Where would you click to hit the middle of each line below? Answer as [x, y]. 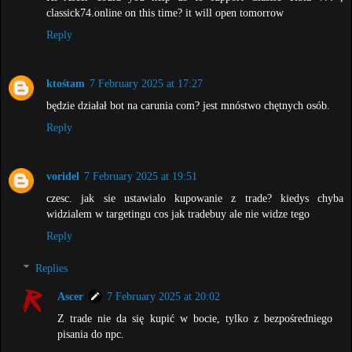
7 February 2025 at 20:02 [164, 297]
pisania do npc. [91, 334]
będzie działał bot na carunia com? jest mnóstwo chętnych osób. [188, 105]
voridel [63, 176]
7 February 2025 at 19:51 [141, 176]
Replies [52, 268]
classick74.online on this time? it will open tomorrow [165, 12]
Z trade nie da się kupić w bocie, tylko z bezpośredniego [195, 319]
